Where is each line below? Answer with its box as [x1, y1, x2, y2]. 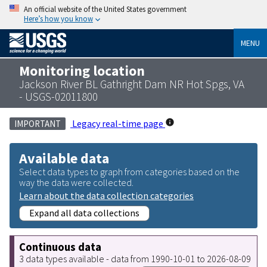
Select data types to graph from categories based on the [19, 165, 240, 178]
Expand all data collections [29, 206, 139, 219]
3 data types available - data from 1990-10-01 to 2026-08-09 [19, 252, 251, 265]
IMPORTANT [14, 117, 61, 129]
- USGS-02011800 [19, 89, 98, 104]
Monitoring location [19, 61, 145, 79]
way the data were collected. [19, 176, 133, 188]
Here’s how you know [24, 14, 93, 23]
